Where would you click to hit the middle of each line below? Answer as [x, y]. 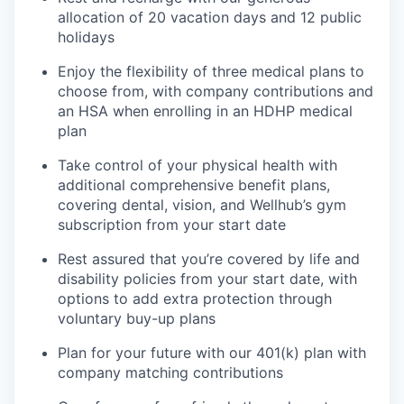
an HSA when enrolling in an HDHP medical [205, 111]
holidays [86, 37]
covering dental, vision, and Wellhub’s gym [202, 205]
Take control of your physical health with [197, 165]
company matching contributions [170, 373]
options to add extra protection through [195, 299]
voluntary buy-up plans [137, 319]
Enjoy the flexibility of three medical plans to [211, 72]
